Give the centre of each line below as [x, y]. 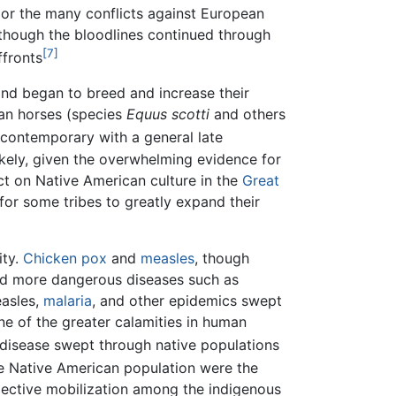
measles [168, 258]
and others [247, 114]
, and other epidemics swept [187, 300]
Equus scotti [168, 114]
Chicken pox [65, 258]
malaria [68, 300]
